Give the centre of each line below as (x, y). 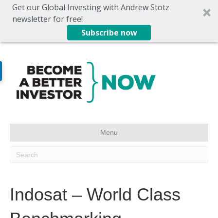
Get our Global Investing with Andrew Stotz (91, 7)
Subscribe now (109, 33)
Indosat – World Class (95, 194)
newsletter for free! (47, 19)
